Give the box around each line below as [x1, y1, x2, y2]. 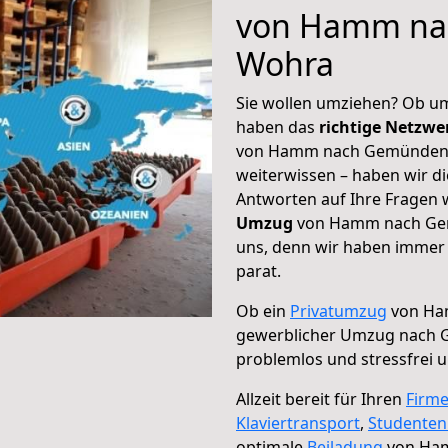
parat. [236, 260, 281, 282]
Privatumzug [290, 300, 387, 322]
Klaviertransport [236, 412, 360, 434]
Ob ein [236, 300, 290, 322]
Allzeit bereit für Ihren [236, 388, 406, 410]
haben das [236, 116, 319, 138]
